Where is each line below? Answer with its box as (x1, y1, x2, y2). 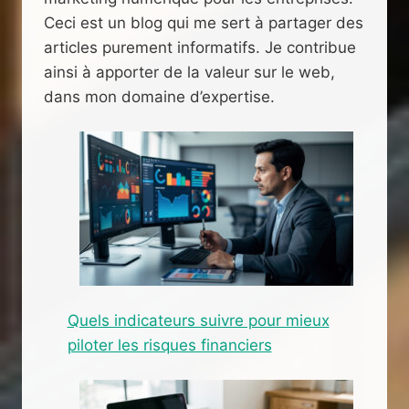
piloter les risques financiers (67, 336, 272, 355)
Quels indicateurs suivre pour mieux (67, 311, 330, 330)
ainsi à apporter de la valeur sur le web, (44, 63, 335, 82)
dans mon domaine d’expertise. (44, 88, 275, 107)
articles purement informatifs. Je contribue (44, 38, 356, 58)
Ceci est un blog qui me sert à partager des (44, 14, 363, 33)
